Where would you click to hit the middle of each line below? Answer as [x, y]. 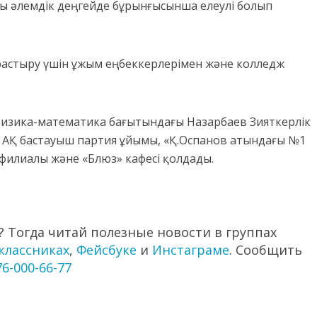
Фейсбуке [106, 249]
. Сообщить [266, 249]
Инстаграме [191, 249]
